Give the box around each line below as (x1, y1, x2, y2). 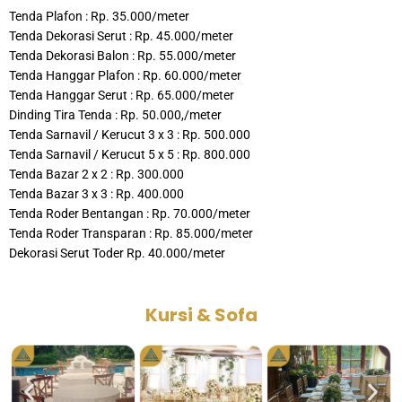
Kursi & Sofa (144, 301, 258, 328)
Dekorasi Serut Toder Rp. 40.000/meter (9, 246, 225, 261)
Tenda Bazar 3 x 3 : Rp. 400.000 (9, 187, 184, 202)
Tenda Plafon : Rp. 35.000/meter (9, 9, 189, 24)
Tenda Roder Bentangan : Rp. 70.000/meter (9, 206, 250, 222)
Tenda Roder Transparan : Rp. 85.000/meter (9, 226, 253, 241)
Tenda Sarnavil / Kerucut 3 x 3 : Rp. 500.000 (9, 127, 250, 143)
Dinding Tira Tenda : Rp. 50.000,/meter (9, 108, 222, 123)
